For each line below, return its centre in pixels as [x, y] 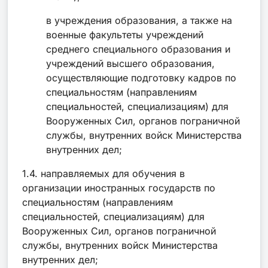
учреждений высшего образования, [130, 63]
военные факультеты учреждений [125, 34]
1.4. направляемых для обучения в [103, 173]
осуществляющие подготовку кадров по [141, 77]
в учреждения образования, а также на [139, 20]
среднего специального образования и [138, 49]
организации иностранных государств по [119, 188]
